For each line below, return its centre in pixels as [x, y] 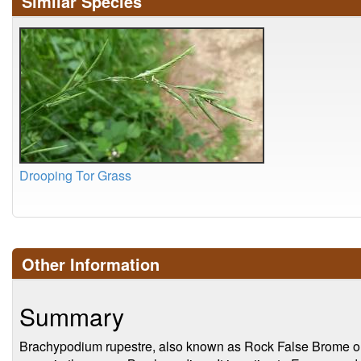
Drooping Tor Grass [75, 175]
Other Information [91, 264]
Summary [72, 316]
